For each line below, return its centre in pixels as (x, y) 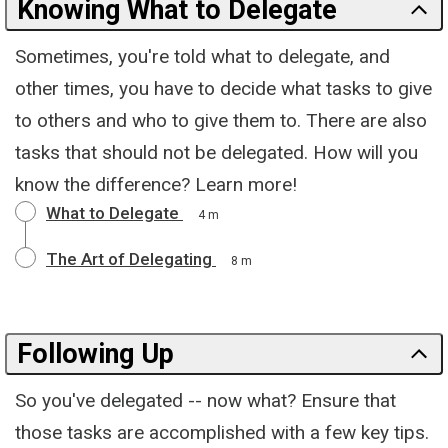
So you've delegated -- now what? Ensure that (205, 400)
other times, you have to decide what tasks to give (223, 88)
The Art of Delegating (129, 259)
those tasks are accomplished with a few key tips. (222, 432)
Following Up (95, 354)
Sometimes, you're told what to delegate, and (202, 56)
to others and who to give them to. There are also (221, 120)
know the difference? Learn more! (156, 184)
